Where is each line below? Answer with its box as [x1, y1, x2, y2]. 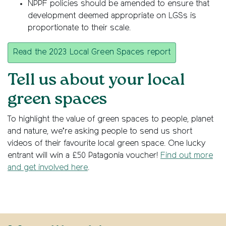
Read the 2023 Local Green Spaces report [13, 48, 171, 57]
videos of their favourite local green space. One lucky [8, 139, 205, 148]
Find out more [160, 151, 213, 160]
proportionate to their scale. [28, 24, 131, 32]
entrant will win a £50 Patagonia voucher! [8, 151, 160, 160]
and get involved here [8, 163, 88, 172]
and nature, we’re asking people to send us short [8, 127, 192, 136]
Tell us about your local [8, 72, 185, 89]
